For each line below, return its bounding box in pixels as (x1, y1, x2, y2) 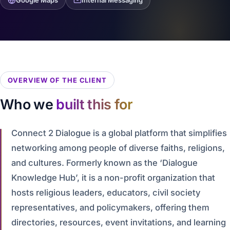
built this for (56, 96, 132, 113)
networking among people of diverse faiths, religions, (11, 143, 225, 153)
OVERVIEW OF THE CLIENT (8, 76, 107, 84)
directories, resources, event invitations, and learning (11, 217, 226, 227)
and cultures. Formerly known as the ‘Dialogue (11, 158, 198, 168)
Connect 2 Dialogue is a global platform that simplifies (11, 128, 227, 138)
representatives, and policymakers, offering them (11, 202, 209, 213)
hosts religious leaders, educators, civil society (11, 187, 200, 198)
